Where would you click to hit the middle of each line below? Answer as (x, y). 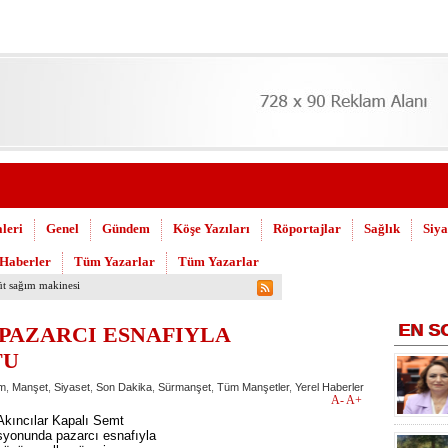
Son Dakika (124, 387)
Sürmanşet (184, 387)
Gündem (126, 228)
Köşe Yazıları (211, 228)
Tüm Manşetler (253, 387)
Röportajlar (307, 228)
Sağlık (382, 228)
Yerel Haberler (329, 387)
